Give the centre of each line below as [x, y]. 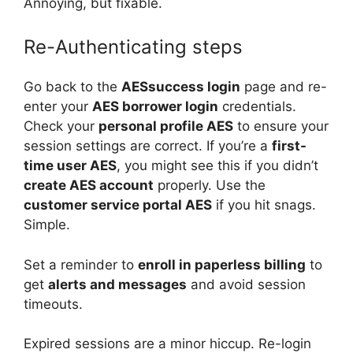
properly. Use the [210, 185]
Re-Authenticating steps [133, 47]
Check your [61, 126]
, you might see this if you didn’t [217, 165]
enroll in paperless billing [222, 264]
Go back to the [72, 87]
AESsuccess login [181, 87]
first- [289, 146]
